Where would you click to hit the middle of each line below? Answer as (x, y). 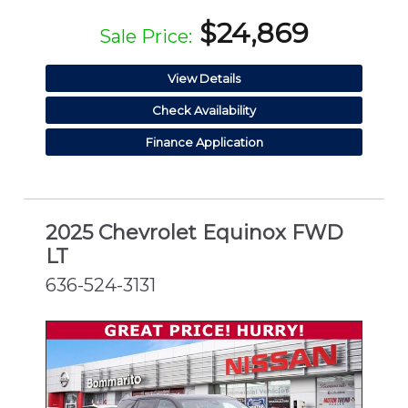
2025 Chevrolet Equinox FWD (194, 233)
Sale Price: (146, 36)
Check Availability (204, 110)
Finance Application (204, 142)
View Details (204, 78)
